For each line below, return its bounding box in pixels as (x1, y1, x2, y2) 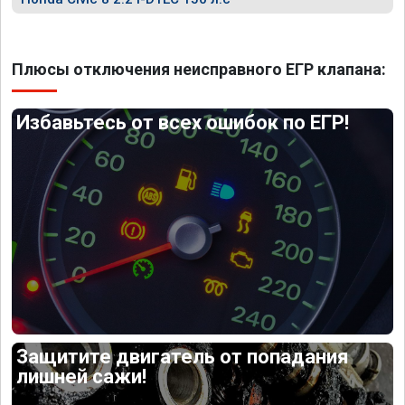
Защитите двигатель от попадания (16, 344, 350, 368)
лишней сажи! (16, 364, 147, 388)
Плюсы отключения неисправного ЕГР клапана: (12, 60, 386, 79)
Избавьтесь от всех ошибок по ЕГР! (16, 111, 350, 134)
